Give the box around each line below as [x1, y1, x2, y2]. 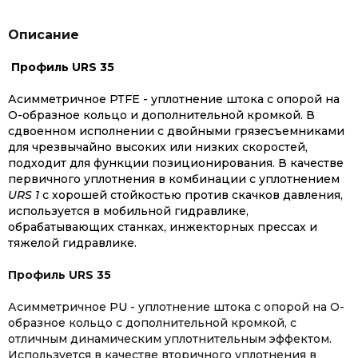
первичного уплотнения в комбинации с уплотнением [8, 172, 340, 186]
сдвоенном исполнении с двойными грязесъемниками [8, 124, 344, 138]
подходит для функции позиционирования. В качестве [8, 156, 344, 170]
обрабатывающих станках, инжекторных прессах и [8, 220, 317, 234]
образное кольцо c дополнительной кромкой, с [8, 316, 296, 330]
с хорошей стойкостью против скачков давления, [39, 188, 343, 202]
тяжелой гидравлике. [8, 236, 137, 250]
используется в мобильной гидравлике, [8, 204, 249, 218]
